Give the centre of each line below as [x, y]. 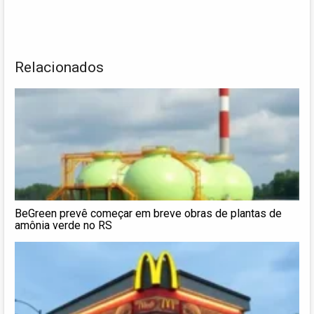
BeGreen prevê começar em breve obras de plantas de [148, 213]
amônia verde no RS [63, 225]
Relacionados [59, 67]
